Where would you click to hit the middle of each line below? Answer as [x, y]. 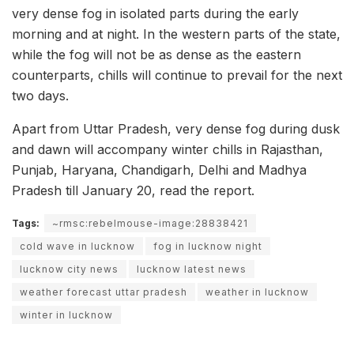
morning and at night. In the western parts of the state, [176, 34]
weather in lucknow [257, 292]
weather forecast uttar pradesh [104, 292]
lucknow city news [69, 269]
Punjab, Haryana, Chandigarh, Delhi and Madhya [159, 169]
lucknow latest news [192, 269]
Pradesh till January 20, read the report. [133, 190]
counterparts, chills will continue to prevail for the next [177, 75]
